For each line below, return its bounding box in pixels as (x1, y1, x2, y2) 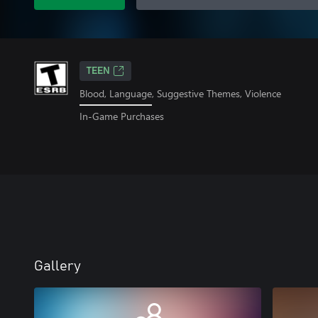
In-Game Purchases (79, 109, 164, 123)
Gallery (34, 259, 81, 273)
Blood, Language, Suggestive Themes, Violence (79, 87, 281, 100)
